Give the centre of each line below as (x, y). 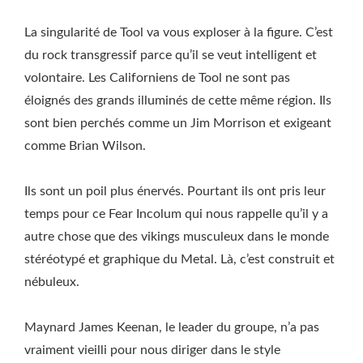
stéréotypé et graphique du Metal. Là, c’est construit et (179, 259)
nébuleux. (52, 282)
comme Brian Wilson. (85, 146)
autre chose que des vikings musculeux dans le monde (177, 237)
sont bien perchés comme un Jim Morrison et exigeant (178, 123)
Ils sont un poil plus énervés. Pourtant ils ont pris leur (175, 191)
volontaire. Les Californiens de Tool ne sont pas (157, 78)
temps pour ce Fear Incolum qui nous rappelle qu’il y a (176, 214)
